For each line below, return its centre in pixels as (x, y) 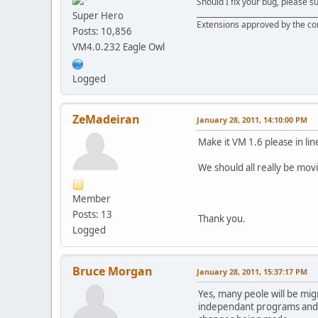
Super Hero (98, 16)
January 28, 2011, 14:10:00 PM (252, 120)
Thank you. (222, 219)
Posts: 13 (92, 215)
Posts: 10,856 (102, 32)
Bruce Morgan (113, 272)
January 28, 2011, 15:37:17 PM (252, 272)
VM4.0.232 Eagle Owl (119, 47)
